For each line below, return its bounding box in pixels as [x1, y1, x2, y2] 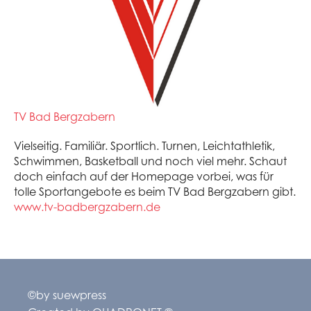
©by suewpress [28, 288, 106, 303]
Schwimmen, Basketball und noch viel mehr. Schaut [14, 154, 287, 169]
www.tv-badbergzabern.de [14, 200, 160, 215]
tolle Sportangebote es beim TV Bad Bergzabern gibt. [14, 185, 296, 199]
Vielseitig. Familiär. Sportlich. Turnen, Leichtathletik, [14, 139, 275, 153]
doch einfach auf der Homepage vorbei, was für [14, 169, 274, 184]
